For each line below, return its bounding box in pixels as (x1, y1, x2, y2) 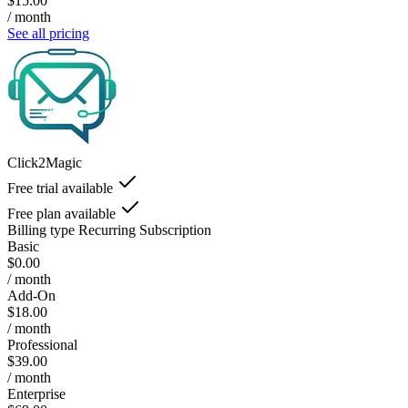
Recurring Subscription (78, 221, 211, 238)
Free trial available (7, 179, 113, 196)
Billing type (7, 221, 75, 238)
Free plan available (7, 205, 116, 221)
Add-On (7, 287, 56, 303)
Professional (7, 336, 77, 352)
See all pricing (7, 25, 89, 41)
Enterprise (7, 385, 66, 402)
